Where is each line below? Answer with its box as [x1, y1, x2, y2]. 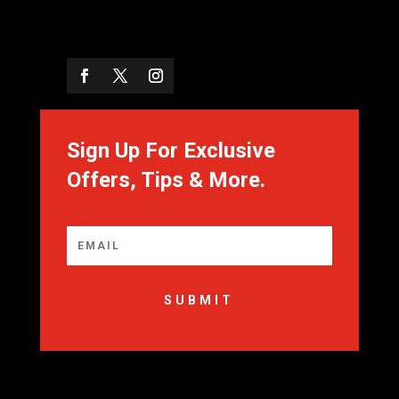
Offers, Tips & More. [66, 167, 265, 193]
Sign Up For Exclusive [66, 138, 275, 164]
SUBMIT [164, 293, 235, 308]
